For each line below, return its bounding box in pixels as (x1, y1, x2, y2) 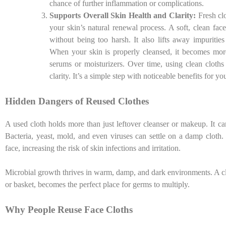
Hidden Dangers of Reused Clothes (5, 96, 149, 107)
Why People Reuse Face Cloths (5, 204, 133, 215)
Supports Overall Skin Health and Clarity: (49, 11, 198, 20)
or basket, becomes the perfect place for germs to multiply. (5, 180, 190, 189)
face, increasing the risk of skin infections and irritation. (5, 143, 181, 152)
